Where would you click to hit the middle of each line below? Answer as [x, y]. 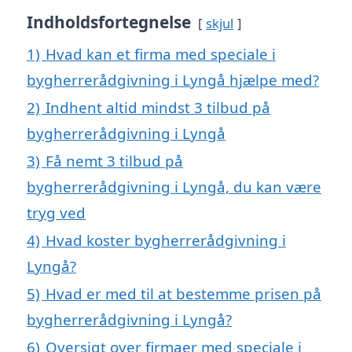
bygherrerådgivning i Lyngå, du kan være [174, 186]
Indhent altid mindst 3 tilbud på [158, 107]
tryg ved [56, 212]
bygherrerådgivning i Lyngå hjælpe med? [173, 79]
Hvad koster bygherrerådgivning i [166, 240]
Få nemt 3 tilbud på [114, 160]
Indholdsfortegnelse [109, 22]
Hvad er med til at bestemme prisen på [183, 293]
